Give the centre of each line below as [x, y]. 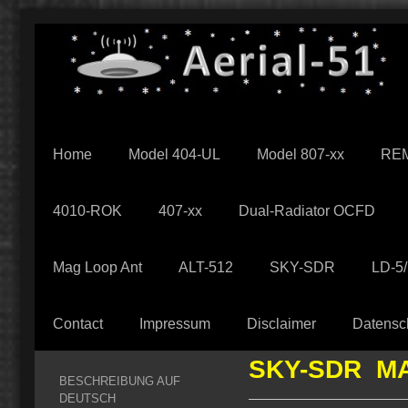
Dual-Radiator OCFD [307, 211]
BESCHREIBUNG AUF [120, 381]
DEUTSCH [87, 398]
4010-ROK [87, 211]
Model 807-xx [301, 154]
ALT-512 [206, 267]
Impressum [175, 324]
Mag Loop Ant [97, 267]
